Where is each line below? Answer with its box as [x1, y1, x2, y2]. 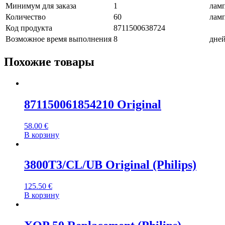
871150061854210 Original [24, 97, 161, 111]
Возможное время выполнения [6, 34, 111, 43]
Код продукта [6, 23, 52, 32]
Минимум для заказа [6, 1, 76, 10]
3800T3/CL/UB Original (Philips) [24, 158, 196, 172]
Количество [6, 12, 46, 21]
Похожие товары [4, 55, 94, 68]
